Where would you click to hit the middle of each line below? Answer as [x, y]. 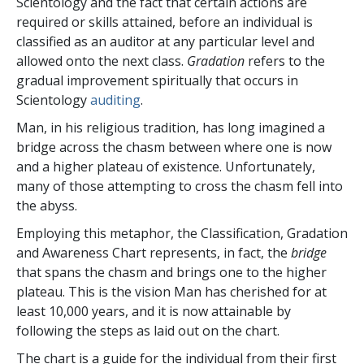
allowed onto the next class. [102, 61]
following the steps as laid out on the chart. [148, 330]
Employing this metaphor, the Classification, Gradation [182, 233]
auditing [115, 100]
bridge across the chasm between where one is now [174, 147]
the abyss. [47, 205]
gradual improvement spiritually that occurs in [157, 80]
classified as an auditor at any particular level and [165, 41]
